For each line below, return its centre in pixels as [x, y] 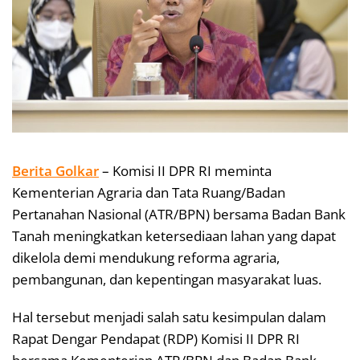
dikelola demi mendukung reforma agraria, [146, 257]
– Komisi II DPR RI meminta [185, 170]
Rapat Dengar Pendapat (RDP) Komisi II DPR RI [156, 338]
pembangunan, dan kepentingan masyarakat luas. [167, 279]
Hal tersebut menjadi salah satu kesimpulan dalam [169, 317]
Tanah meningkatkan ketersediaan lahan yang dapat [174, 235]
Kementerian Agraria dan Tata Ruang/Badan [149, 192]
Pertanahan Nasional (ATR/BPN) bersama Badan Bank [179, 214]
